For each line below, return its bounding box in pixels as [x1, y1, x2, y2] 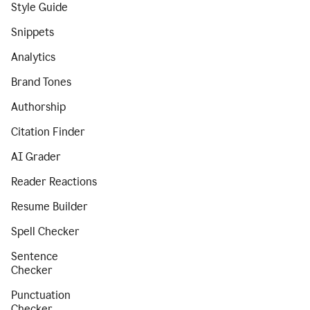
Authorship [11, 100, 66, 113]
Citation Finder [11, 125, 85, 138]
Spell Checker [11, 225, 80, 238]
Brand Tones [11, 75, 71, 89]
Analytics [11, 51, 55, 64]
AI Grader [11, 150, 61, 163]
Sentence [11, 250, 58, 263]
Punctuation [11, 289, 71, 302]
